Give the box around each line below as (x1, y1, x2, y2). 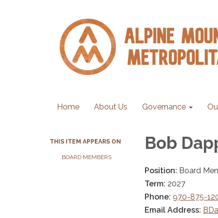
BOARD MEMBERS (62, 154, 111, 161)
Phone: (145, 192, 173, 201)
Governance (142, 102, 186, 111)
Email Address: (145, 205, 203, 215)
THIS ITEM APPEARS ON (50, 138, 121, 145)
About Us (94, 102, 127, 111)
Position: (145, 165, 179, 175)
